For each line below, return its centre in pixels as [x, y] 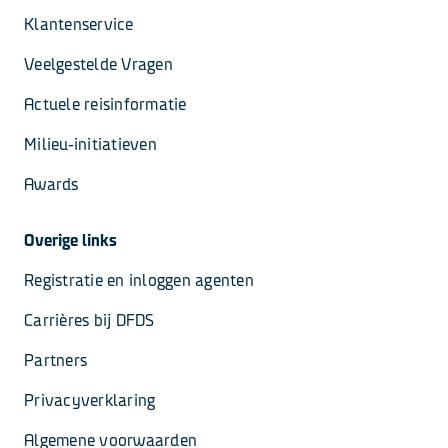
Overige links [70, 240]
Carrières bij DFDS [89, 320]
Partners [55, 360]
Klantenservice [79, 24]
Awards [51, 184]
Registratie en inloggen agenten [139, 280]
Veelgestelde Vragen [98, 64]
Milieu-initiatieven [90, 144]
